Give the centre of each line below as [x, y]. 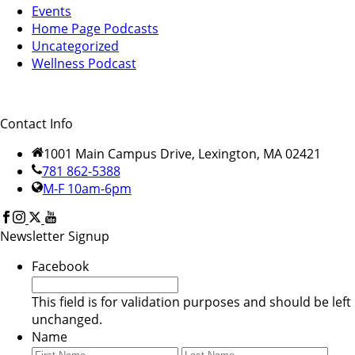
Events [52, 11]
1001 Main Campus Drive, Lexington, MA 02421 [182, 154]
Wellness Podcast [84, 64]
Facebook [60, 267]
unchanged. [67, 320]
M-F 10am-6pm [87, 189]
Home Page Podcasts [95, 29]
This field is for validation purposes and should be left [191, 302]
